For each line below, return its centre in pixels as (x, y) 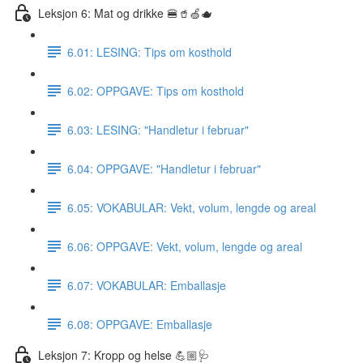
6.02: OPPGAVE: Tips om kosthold (156, 90)
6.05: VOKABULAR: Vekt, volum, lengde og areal (192, 207)
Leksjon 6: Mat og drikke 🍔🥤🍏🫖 (125, 13)
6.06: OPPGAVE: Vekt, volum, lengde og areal (185, 246)
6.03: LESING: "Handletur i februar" (158, 129)
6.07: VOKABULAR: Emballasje (147, 285)
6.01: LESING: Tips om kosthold (149, 51)
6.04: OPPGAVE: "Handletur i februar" (164, 168)
